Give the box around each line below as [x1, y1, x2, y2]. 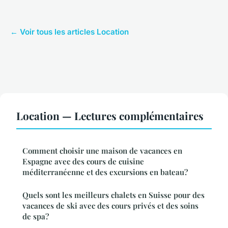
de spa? [22, 211, 49, 222]
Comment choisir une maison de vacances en [22, 146, 182, 156]
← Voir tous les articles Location [10, 27, 129, 37]
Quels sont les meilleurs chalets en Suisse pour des [22, 190, 205, 201]
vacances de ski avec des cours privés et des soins [22, 201, 198, 211]
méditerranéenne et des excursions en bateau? [22, 167, 188, 178]
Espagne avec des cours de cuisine [22, 156, 144, 167]
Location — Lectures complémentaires [16, 108, 204, 123]
